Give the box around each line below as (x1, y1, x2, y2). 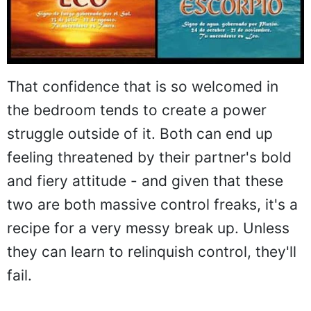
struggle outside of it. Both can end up (7, 124, 273, 142)
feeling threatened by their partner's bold (7, 148, 292, 166)
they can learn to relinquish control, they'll (7, 242, 296, 260)
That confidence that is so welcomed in (7, 77, 278, 95)
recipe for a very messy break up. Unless (7, 219, 289, 237)
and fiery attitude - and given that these (7, 171, 283, 190)
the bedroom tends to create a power (7, 101, 267, 119)
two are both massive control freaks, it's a (7, 195, 298, 213)
